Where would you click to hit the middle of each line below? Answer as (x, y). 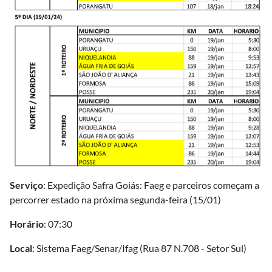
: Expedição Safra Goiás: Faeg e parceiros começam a (151, 185)
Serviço (26, 185)
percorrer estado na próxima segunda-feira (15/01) (115, 200)
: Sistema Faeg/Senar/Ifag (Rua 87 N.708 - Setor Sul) (139, 248)
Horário (27, 224)
